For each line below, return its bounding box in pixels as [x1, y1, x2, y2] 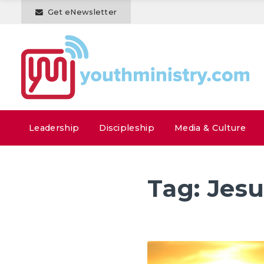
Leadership [29, 122, 80, 133]
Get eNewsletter [47, 8, 117, 17]
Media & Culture [174, 122, 246, 133]
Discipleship [99, 122, 155, 133]
